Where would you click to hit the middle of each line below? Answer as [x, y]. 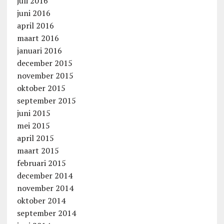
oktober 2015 [41, 88]
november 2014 [45, 188]
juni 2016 [33, 13]
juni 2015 [33, 113]
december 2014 [44, 175]
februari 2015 [41, 163]
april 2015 [35, 138]
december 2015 [44, 63]
